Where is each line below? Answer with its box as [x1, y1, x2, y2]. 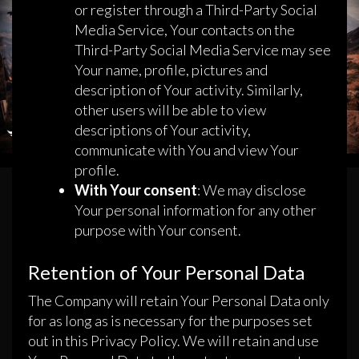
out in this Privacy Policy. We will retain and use [28, 332, 319, 350]
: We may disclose [197, 181, 306, 200]
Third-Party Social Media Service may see [75, 41, 331, 59]
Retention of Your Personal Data [28, 260, 305, 284]
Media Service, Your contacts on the [75, 21, 295, 39]
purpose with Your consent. [75, 221, 241, 240]
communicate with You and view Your [75, 141, 299, 159]
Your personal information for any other [75, 201, 317, 220]
